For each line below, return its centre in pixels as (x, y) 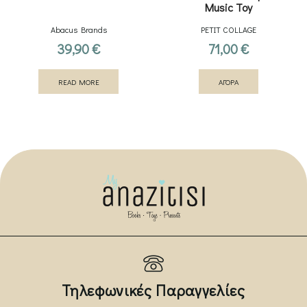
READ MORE (78, 82)
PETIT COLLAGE (229, 29)
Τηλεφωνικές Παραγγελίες (153, 290)
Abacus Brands (78, 29)
